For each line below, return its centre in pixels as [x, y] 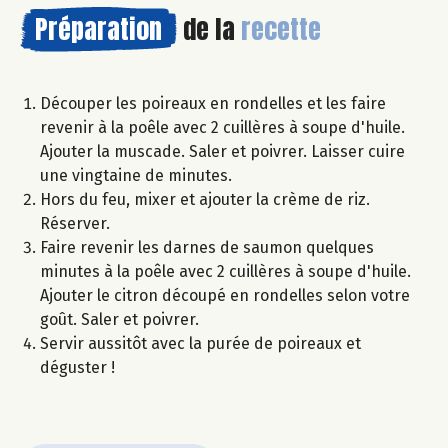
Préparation [98, 28]
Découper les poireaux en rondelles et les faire [213, 103]
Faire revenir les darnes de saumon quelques [207, 247]
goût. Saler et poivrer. [119, 319]
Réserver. [75, 223]
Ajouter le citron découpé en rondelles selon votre [225, 295]
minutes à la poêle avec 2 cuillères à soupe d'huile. [225, 271]
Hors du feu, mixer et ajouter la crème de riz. [205, 199]
